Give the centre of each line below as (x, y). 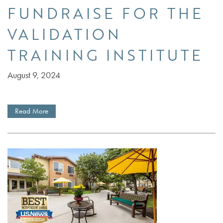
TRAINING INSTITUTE (105, 55)
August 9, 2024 (34, 75)
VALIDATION (64, 34)
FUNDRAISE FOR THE (106, 13)
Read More (32, 111)
